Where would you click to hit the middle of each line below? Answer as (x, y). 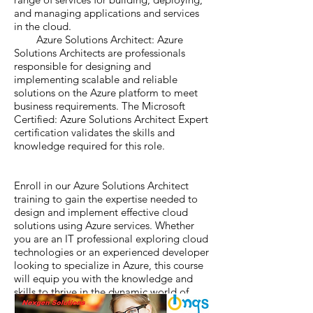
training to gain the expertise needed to (106, 199)
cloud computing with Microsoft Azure (102, 305)
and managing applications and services (107, 13)
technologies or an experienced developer (111, 252)
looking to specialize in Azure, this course (109, 265)
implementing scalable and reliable (96, 79)
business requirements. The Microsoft (100, 106)
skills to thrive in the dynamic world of (101, 292)
